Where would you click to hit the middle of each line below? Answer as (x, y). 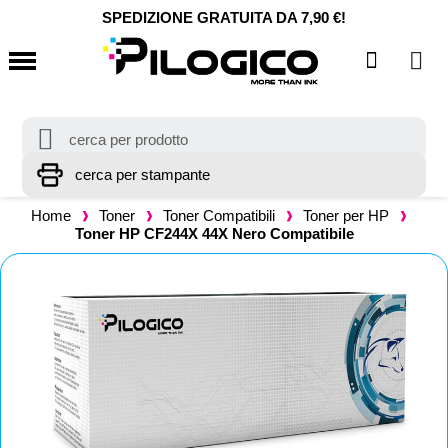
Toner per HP (346, 215)
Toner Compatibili (219, 215)
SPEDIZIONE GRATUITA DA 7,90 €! (224, 17)
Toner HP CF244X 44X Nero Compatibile (214, 233)
